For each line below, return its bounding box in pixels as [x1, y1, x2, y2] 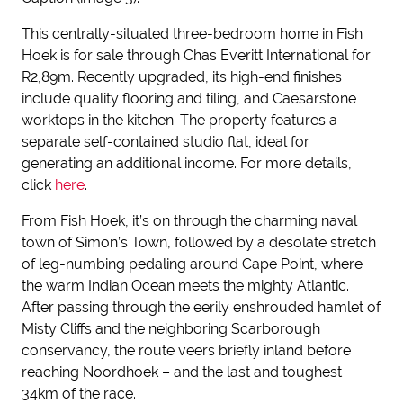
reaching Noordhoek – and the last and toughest [22, 363, 342, 381]
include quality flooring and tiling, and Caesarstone [22, 90, 356, 107]
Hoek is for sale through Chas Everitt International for [22, 47, 371, 64]
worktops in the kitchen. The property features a [22, 112, 337, 129]
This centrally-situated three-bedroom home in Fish [22, 25, 363, 42]
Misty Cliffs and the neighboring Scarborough [22, 320, 320, 337]
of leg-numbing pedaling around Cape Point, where [22, 255, 363, 273]
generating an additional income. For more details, [22, 155, 352, 172]
